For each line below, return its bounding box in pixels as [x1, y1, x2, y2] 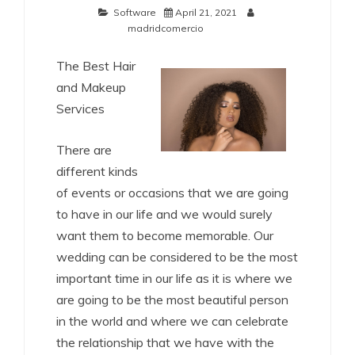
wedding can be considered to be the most [56, 249, 298, 265]
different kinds [56, 163, 138, 179]
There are [56, 142, 112, 158]
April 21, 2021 [175, 6, 237, 18]
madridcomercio [128, 22, 204, 34]
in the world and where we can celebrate [56, 313, 288, 329]
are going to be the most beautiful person [56, 292, 288, 307]
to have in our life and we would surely [56, 206, 273, 222]
